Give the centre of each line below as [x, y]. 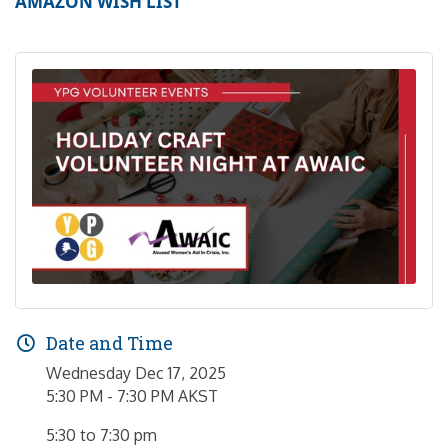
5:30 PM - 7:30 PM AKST [132, 396]
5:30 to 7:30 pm [101, 435]
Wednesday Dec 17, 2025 [136, 373]
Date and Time [109, 343]
